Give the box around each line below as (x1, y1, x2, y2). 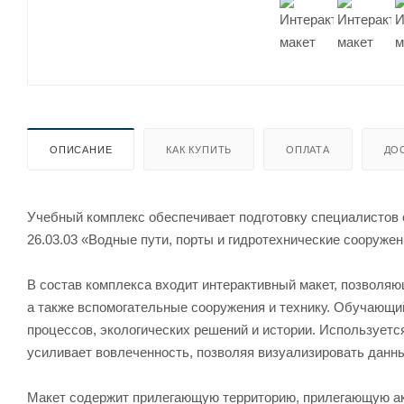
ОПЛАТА (286, 143, 330, 155)
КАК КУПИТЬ (166, 143, 233, 155)
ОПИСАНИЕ (50, 143, 113, 155)
